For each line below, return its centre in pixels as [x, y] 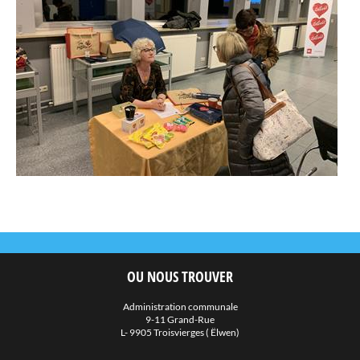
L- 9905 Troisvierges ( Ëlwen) [180, 332]
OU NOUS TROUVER [180, 276]
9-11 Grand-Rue [180, 319]
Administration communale [180, 307]
